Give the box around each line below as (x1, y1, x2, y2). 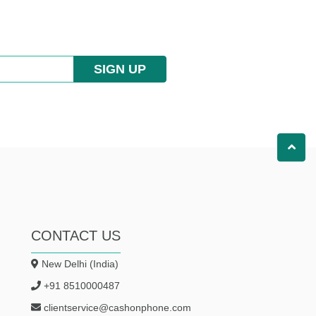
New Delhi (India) (42, 257, 119, 269)
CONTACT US (31, 227, 121, 243)
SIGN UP (94, 61, 146, 76)
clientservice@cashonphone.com (44, 301, 192, 313)
